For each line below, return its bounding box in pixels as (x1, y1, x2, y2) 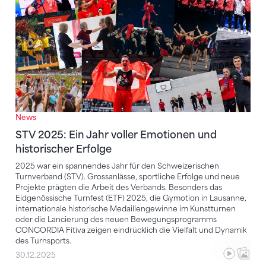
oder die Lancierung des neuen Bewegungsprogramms (15, 215, 217, 224)
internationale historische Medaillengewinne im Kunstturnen (15, 204, 236, 214)
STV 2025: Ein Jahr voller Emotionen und (15, 129, 217, 141)
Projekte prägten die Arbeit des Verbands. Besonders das (15, 183, 222, 192)
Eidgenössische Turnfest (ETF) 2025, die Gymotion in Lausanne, (15, 194, 246, 203)
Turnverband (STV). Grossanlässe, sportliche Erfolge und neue (15, 172, 240, 182)
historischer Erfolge (15, 143, 112, 156)
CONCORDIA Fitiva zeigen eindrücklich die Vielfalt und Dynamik (15, 226, 246, 235)
